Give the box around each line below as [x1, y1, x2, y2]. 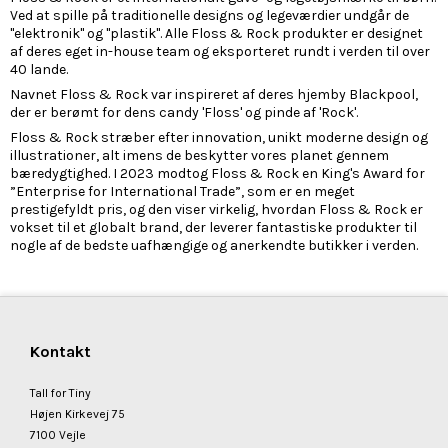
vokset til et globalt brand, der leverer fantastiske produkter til [10, 219, 417, 237]
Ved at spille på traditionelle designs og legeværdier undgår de [10, 7, 409, 25]
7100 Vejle [30, 428, 86, 443]
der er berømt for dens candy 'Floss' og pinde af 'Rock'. [10, 104, 358, 122]
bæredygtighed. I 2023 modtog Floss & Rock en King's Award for [10, 165, 425, 183]
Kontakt [30, 343, 91, 362]
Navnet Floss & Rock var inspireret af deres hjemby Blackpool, [10, 86, 418, 104]
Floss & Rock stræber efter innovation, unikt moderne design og [10, 129, 428, 147]
